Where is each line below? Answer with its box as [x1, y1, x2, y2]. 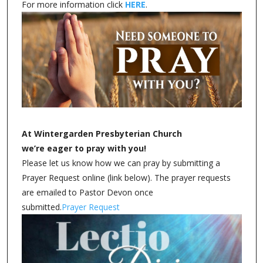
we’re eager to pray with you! [21, 143, 151, 154]
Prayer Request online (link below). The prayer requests [21, 172, 231, 184]
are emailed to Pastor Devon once [21, 187, 153, 198]
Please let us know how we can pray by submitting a [21, 157, 220, 169]
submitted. [21, 201, 62, 213]
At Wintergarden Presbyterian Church [21, 128, 182, 140]
